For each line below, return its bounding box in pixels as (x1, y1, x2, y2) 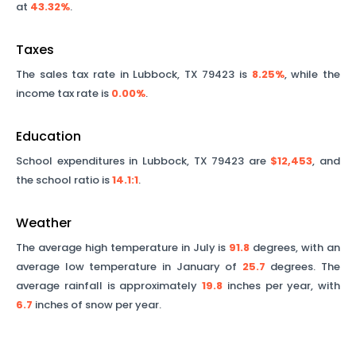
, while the (284, 67, 341, 82)
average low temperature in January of (16, 259, 242, 274)
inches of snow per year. (33, 297, 161, 312)
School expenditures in (16, 153, 142, 168)
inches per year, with (222, 278, 340, 293)
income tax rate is (16, 86, 111, 101)
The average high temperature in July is (16, 240, 230, 255)
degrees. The (265, 259, 340, 274)
